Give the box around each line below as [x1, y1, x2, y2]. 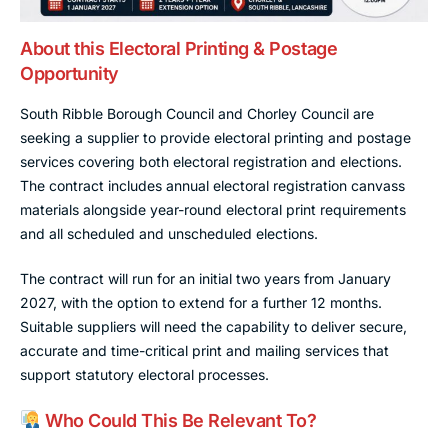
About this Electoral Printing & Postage [20, 38, 338, 60]
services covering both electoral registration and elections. [20, 152, 402, 170]
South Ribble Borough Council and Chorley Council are [20, 104, 374, 122]
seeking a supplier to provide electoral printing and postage [20, 128, 411, 146]
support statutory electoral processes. [20, 365, 269, 383]
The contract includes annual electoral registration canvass [20, 176, 405, 194]
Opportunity [20, 63, 119, 85]
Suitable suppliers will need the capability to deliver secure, [20, 317, 407, 335]
